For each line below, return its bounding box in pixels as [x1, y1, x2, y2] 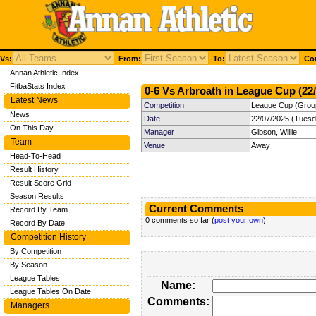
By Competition [10, 247, 61, 255]
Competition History [11, 232, 86, 242]
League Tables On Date [10, 287, 91, 296]
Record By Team [10, 205, 68, 214]
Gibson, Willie [251, 128, 297, 136]
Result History [10, 165, 59, 174]
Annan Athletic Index [10, 68, 79, 77]
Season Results [10, 192, 64, 200]
